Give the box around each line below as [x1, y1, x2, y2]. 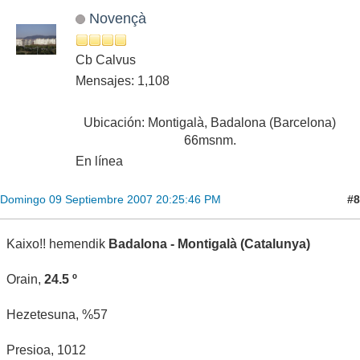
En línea [76, 154, 123, 169]
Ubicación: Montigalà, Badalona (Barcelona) [84, 116, 336, 130]
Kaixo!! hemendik [6, 237, 105, 252]
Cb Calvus [76, 53, 136, 67]
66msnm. [183, 133, 236, 148]
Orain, [6, 272, 44, 287]
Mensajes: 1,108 [76, 74, 170, 88]
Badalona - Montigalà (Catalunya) [105, 237, 310, 252]
